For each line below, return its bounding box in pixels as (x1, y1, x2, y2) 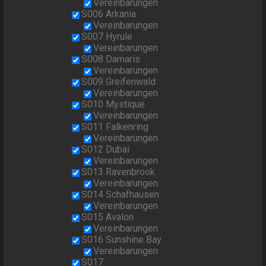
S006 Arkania (81, 8, 137, 20)
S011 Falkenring (81, 121, 149, 133)
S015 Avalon (81, 211, 134, 223)
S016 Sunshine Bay (81, 234, 162, 246)
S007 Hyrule (81, 31, 133, 43)
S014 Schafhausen (81, 189, 160, 201)
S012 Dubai (81, 144, 130, 156)
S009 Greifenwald (81, 76, 156, 88)
